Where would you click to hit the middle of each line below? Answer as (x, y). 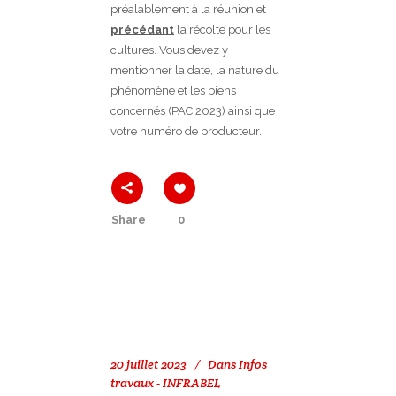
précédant (142, 30)
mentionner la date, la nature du (195, 71)
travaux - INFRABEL (165, 383)
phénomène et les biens (173, 91)
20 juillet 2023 (148, 365)
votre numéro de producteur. (186, 132)
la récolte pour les (222, 30)
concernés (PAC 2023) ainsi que (193, 111)
